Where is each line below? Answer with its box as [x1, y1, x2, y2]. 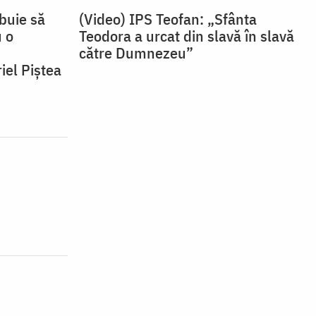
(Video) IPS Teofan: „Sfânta [79, 8, 257, 30]
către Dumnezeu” [79, 42, 193, 63]
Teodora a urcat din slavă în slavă [79, 25, 294, 47]
